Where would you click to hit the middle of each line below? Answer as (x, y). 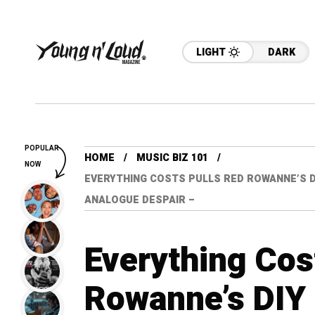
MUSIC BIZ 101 (172, 158)
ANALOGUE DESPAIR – (140, 200)
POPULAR (42, 148)
